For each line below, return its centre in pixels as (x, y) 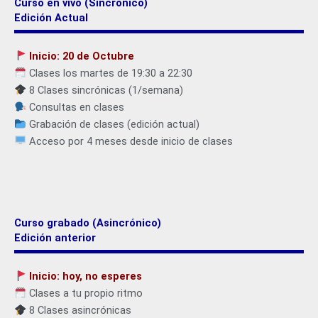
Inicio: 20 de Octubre (81, 56)
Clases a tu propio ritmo (84, 294)
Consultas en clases (75, 107)
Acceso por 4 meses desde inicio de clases (129, 141)
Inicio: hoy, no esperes (85, 276)
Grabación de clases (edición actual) (113, 124)
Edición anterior (55, 238)
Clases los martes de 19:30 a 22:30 (109, 73)
